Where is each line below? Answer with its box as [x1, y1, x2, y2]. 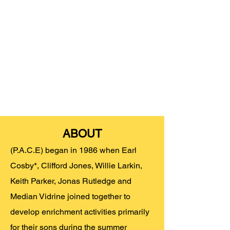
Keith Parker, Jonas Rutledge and [10, 176, 131, 186]
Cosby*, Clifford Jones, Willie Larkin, [10, 161, 142, 170]
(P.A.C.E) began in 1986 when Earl [10, 145, 137, 155]
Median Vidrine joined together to [10, 191, 130, 201]
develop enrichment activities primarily [10, 207, 149, 217]
